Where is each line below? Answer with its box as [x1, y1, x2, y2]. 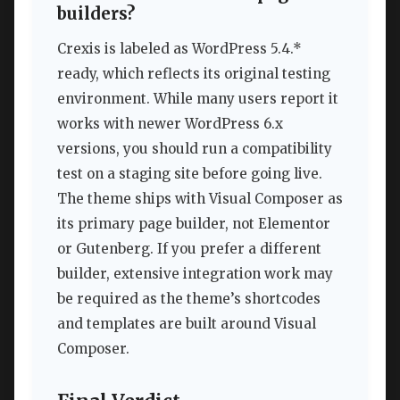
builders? [57, 3, 135, 24]
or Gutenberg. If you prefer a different [57, 240, 321, 258]
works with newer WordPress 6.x [57, 115, 283, 133]
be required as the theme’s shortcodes [57, 290, 321, 308]
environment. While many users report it [57, 90, 338, 108]
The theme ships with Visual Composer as [57, 190, 343, 208]
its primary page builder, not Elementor [57, 215, 330, 233]
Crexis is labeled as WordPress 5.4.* [57, 40, 302, 58]
